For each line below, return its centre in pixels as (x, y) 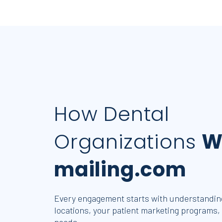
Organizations (128, 142)
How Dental (112, 114)
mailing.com (120, 169)
